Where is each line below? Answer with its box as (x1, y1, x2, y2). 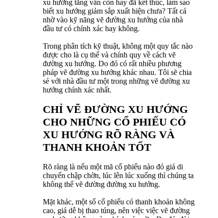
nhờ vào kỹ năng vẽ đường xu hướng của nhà (43, 16, 183, 24)
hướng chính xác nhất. (43, 86, 111, 94)
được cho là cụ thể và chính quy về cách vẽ (43, 51, 176, 59)
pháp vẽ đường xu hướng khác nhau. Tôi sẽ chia (43, 68, 192, 77)
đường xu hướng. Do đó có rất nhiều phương (43, 59, 182, 68)
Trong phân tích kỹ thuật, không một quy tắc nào (43, 42, 193, 51)
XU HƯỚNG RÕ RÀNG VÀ (43, 128, 175, 141)
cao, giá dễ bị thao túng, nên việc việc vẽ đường (43, 206, 190, 215)
